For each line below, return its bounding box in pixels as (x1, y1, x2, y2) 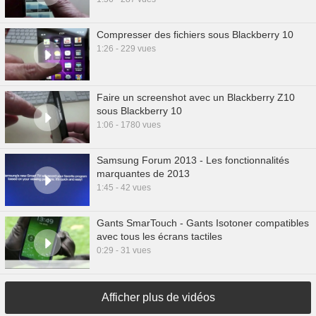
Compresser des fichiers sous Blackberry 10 (97, 29, 293, 40)
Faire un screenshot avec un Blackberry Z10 (97, 92, 295, 103)
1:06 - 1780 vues (97, 120, 161, 130)
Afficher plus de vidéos (101, 291, 215, 303)
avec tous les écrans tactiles (97, 231, 222, 242)
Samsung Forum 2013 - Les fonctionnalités (97, 154, 289, 166)
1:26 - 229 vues (97, 44, 156, 54)
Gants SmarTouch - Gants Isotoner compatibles (97, 217, 309, 229)
